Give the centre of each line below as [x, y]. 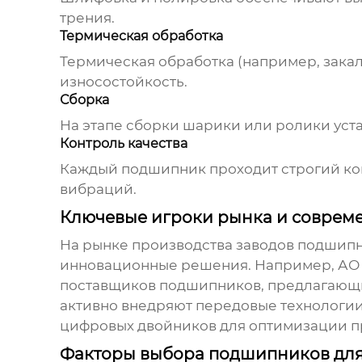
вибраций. [98, 189]
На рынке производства [147, 245]
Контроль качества [123, 144]
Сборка [84, 100]
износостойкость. [123, 82]
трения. [87, 18]
